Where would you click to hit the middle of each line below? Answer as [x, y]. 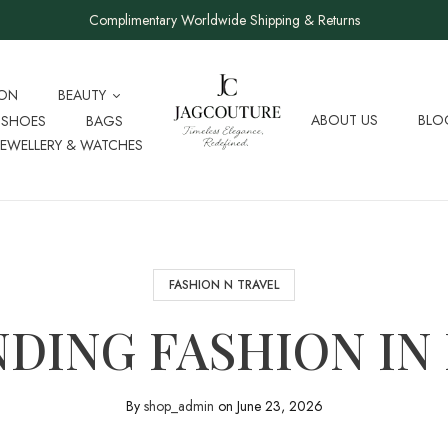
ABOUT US [345, 120]
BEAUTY [82, 95]
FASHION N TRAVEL [224, 285]
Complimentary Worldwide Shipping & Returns [224, 20]
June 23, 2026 [279, 406]
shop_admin [178, 406]
